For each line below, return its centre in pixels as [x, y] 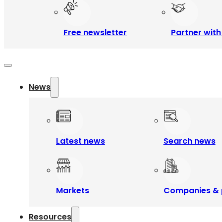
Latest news [81, 141]
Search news [189, 141]
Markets [73, 191]
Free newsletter [95, 32]
